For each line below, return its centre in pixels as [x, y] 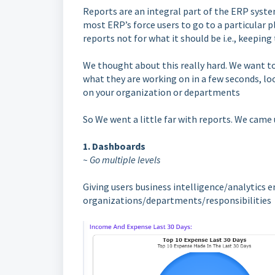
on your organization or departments [162, 92]
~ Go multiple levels [122, 159]
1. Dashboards [114, 146]
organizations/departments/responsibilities [178, 200]
